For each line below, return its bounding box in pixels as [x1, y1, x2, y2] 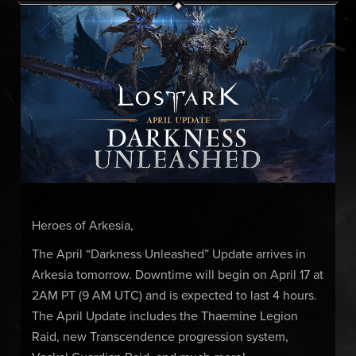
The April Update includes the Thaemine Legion [31, 309, 298, 323]
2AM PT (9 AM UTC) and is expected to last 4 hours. [31, 288, 317, 302]
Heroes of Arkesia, [31, 219, 133, 233]
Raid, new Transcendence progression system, [31, 330, 288, 343]
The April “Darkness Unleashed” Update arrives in [31, 247, 306, 261]
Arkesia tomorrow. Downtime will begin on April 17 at [31, 268, 323, 281]
